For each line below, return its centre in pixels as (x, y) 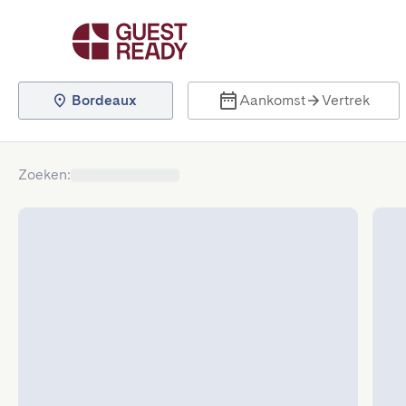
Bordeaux (104, 100)
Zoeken (43, 174)
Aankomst (273, 100)
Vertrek (346, 100)
